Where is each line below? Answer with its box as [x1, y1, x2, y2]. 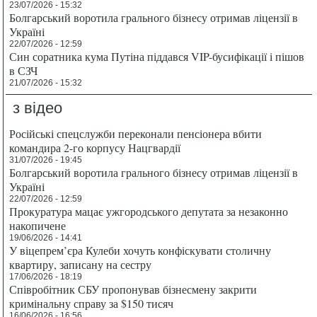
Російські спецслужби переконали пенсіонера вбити [9, 126, 263, 142]
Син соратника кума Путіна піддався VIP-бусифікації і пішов [9, 49, 305, 64]
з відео [13, 99, 63, 117]
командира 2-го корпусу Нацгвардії [9, 140, 181, 156]
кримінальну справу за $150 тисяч [9, 296, 174, 311]
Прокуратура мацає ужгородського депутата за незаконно [9, 204, 289, 219]
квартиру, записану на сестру [9, 257, 152, 272]
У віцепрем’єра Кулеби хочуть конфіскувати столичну [9, 243, 272, 258]
